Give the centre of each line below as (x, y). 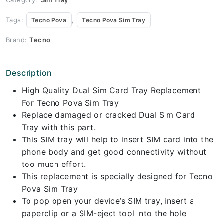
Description (29, 72)
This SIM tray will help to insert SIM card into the (118, 139)
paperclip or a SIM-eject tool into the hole (104, 213)
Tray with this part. (59, 127)
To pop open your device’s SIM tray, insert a (108, 201)
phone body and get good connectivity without (114, 151)
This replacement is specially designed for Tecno (117, 176)
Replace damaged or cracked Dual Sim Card (108, 115)
